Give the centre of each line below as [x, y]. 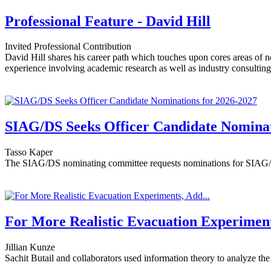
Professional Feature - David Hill [108, 21]
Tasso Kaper [29, 152]
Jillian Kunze [30, 247]
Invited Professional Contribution [68, 47]
